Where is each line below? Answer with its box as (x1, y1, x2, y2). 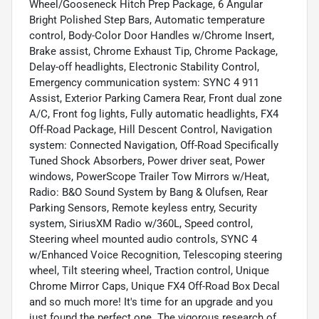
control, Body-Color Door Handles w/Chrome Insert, (29, 28, 274, 42)
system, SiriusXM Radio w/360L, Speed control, (29, 216, 253, 230)
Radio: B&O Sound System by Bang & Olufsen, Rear (29, 185, 268, 199)
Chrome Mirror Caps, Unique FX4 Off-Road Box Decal (29, 279, 280, 293)
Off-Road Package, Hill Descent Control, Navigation (29, 122, 272, 136)
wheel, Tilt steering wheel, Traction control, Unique (29, 263, 269, 277)
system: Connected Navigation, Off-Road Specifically (29, 138, 278, 152)
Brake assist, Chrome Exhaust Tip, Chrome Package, (29, 44, 278, 58)
